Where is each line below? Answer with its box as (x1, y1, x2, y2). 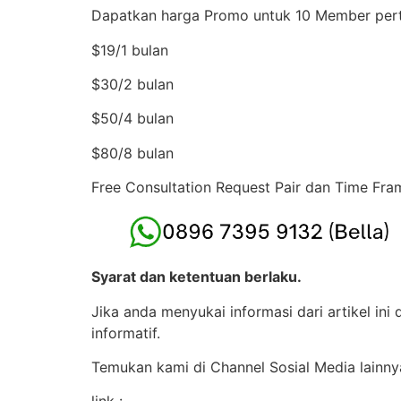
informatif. (91, 323, 160, 342)
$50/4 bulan (91, 109, 174, 128)
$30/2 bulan (91, 74, 174, 93)
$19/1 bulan (91, 40, 168, 59)
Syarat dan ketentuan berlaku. (91, 268, 302, 286)
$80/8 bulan (91, 143, 174, 162)
